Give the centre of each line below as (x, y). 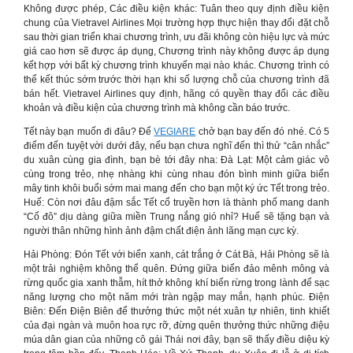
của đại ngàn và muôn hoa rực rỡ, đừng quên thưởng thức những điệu (176, 325)
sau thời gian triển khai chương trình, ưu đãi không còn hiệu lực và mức (176, 37)
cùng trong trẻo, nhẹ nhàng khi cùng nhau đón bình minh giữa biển (176, 174)
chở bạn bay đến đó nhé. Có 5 (263, 132)
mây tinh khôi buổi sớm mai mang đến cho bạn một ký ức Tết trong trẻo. (176, 188)
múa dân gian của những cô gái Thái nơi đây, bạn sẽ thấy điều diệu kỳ (176, 340)
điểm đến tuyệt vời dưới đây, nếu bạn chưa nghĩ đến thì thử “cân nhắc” (176, 146)
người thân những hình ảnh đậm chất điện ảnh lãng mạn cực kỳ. (161, 231)
